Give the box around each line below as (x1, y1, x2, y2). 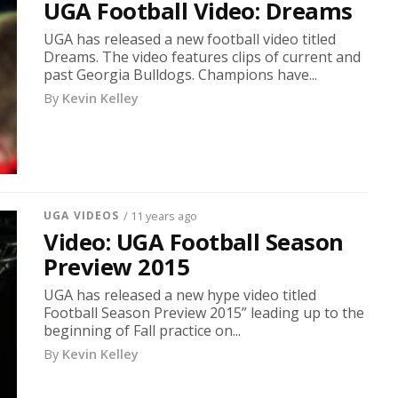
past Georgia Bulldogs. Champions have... (44, 64, 318, 84)
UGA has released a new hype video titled (44, 284, 317, 305)
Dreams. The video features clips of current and (44, 46, 362, 67)
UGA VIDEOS (44, 207, 120, 223)
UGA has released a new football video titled (44, 28, 337, 49)
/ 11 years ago (123, 207, 198, 224)
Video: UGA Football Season (44, 226, 344, 258)
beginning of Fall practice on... (44, 320, 242, 340)
